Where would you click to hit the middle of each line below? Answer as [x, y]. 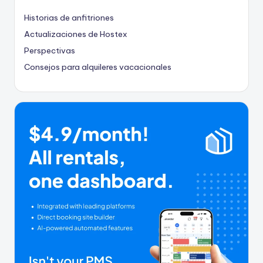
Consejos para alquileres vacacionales [98, 67]
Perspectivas [50, 50]
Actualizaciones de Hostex [76, 34]
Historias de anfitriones [69, 17]
